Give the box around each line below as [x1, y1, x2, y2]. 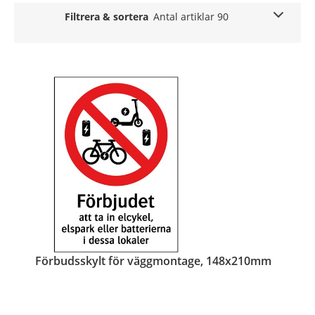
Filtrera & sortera [65, 10, 149, 24]
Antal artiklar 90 [153, 10, 229, 24]
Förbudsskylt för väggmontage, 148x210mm [35, 252, 271, 269]
